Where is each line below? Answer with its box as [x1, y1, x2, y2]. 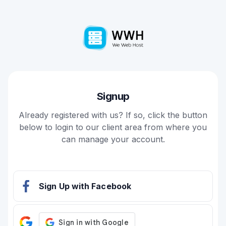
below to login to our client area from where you [19, 122, 207, 132]
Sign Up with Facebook [39, 181, 132, 191]
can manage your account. [61, 134, 165, 144]
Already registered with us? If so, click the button [19, 110, 207, 120]
